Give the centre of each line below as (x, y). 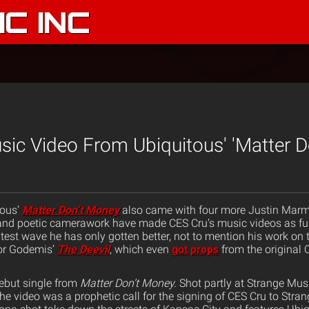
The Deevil (83, 249)
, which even (141, 249)
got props (195, 249)
